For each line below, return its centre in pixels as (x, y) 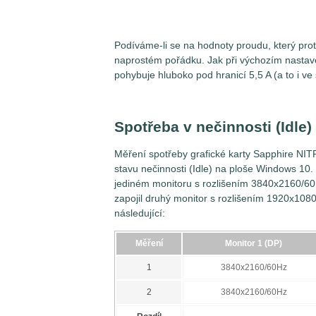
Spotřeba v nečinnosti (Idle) (213, 127)
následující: (140, 213)
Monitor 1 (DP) (254, 243)
